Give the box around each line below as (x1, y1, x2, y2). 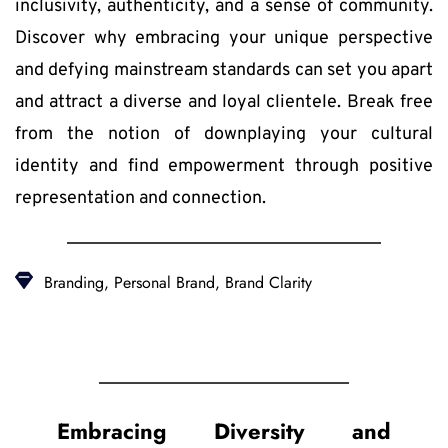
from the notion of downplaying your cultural (15, 122, 433, 146)
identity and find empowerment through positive (15, 154, 433, 178)
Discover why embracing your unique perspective (15, 26, 433, 50)
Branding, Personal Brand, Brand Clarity (44, 270, 312, 294)
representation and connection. (15, 186, 266, 210)
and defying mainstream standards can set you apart (15, 58, 433, 82)
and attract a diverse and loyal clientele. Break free (15, 90, 433, 114)
